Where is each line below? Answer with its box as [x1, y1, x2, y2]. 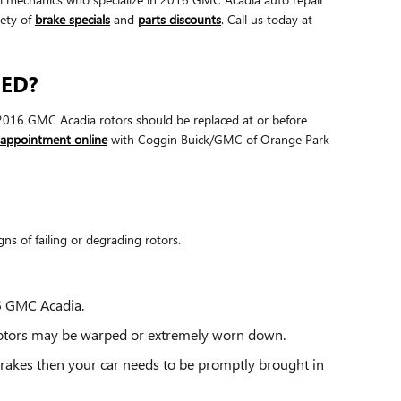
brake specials [35, 10, 110, 28]
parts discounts [138, 10, 221, 28]
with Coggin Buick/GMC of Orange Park [107, 130, 329, 148]
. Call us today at [221, 10, 312, 28]
